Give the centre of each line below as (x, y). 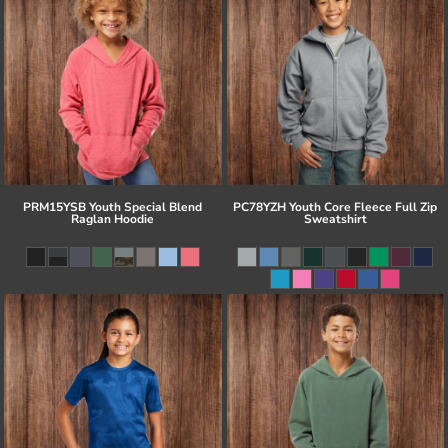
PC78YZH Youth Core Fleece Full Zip (335, 207)
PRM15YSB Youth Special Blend (113, 207)
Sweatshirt (335, 219)
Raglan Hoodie (113, 219)
